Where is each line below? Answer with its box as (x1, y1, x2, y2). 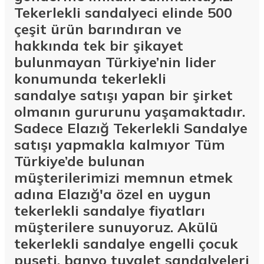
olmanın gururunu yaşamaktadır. (14, 102, 245, 120)
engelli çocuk (149, 234, 238, 252)
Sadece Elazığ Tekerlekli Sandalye (14, 118, 247, 137)
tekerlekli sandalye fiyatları (14, 201, 205, 219)
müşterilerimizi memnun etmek (14, 168, 233, 186)
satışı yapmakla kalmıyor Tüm (14, 135, 225, 153)
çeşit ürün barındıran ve (14, 19, 181, 38)
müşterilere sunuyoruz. (14, 217, 173, 236)
